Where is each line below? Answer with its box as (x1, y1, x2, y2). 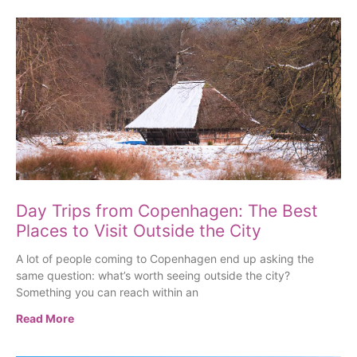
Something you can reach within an (16, 285, 198, 300)
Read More (16, 312, 74, 326)
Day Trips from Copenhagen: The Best (16, 201, 318, 222)
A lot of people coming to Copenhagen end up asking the (16, 252, 314, 266)
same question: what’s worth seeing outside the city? (16, 269, 290, 283)
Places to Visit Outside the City (16, 221, 261, 241)
